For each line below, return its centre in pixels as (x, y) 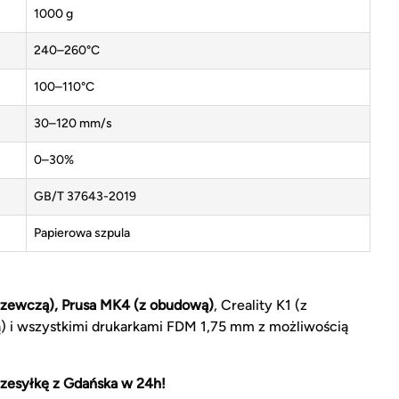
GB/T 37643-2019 (85, 197)
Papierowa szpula (82, 233)
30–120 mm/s (73, 124)
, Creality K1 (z (261, 305)
